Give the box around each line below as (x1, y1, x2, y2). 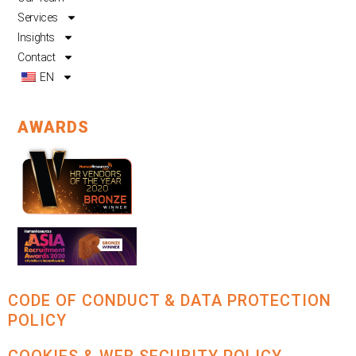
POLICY (8, 311, 67, 330)
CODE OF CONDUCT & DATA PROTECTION (8, 291, 331, 310)
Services (17, 10, 58, 24)
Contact (17, 50, 56, 64)
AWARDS (17, 118, 90, 137)
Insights (17, 30, 55, 44)
